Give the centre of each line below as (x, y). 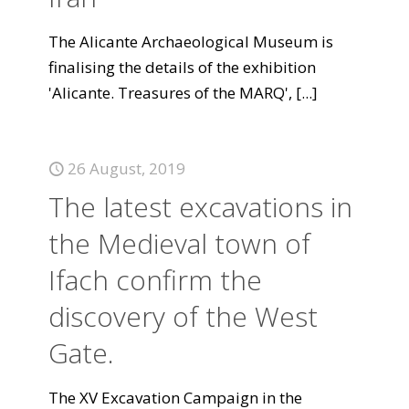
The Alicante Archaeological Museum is (191, 42)
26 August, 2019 (126, 168)
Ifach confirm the (155, 280)
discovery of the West (183, 316)
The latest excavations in (200, 207)
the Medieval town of (179, 243)
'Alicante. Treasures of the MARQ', (170, 93)
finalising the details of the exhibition (182, 67)
